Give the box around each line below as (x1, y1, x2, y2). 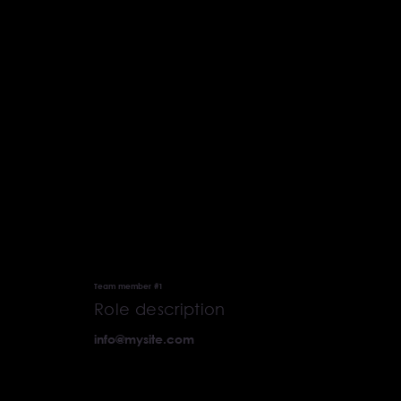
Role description (94, 298, 226, 319)
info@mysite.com (94, 330, 195, 346)
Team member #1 (94, 279, 164, 292)
